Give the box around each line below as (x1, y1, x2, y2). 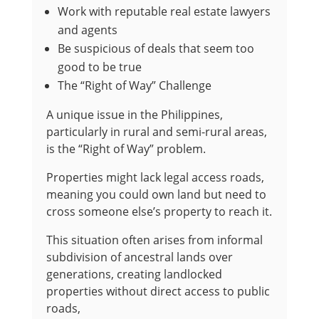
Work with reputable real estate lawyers (57, 4, 271, 20)
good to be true (57, 59, 142, 75)
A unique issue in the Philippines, (46, 107, 223, 123)
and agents (57, 22, 117, 38)
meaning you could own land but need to (46, 187, 266, 203)
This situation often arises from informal (46, 232, 263, 249)
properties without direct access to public (46, 283, 270, 300)
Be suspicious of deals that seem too (57, 41, 254, 57)
